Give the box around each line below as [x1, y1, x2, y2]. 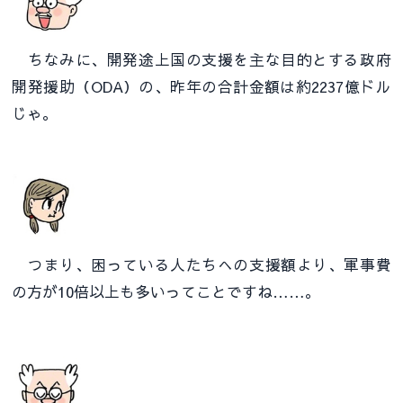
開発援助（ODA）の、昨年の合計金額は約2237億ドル [12, 75, 391, 97]
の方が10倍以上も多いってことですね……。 [12, 281, 321, 303]
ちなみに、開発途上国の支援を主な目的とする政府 [12, 48, 391, 70]
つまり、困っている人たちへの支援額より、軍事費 [12, 254, 391, 276]
